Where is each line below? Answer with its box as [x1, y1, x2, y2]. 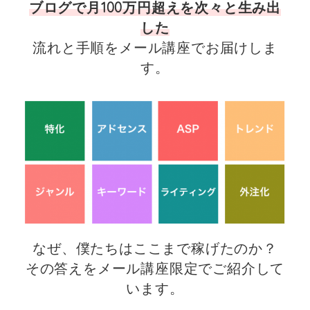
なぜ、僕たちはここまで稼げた [33, 239, 235, 257]
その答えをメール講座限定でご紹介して [25, 259, 285, 277]
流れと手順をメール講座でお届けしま [33, 39, 277, 57]
